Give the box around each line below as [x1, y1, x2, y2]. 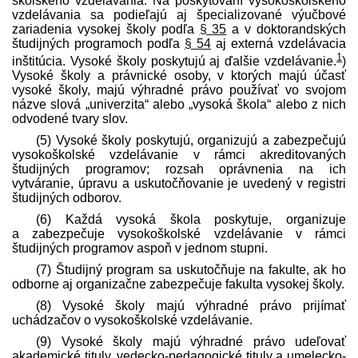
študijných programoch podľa [12, 36, 185, 50]
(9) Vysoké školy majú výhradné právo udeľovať [36, 334, 346, 348]
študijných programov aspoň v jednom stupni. [12, 241, 268, 255]
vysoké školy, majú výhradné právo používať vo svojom [12, 82, 346, 97]
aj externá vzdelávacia [211, 36, 346, 50]
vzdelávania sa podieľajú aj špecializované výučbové [12, 7, 346, 22]
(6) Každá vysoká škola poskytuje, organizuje [36, 212, 346, 226]
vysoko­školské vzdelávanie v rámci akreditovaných [12, 147, 346, 161]
